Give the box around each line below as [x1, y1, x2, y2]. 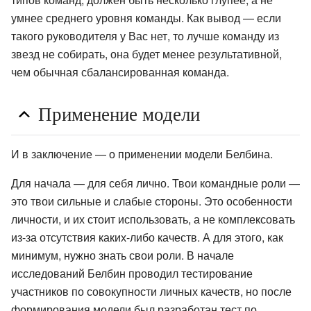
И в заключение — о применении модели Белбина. [11, 145, 273, 162]
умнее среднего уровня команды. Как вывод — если [11, 10, 281, 26]
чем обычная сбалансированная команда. [11, 64, 229, 81]
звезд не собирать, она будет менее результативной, [11, 46, 282, 62]
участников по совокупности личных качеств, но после [11, 283, 292, 299]
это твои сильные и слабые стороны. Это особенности [11, 192, 292, 209]
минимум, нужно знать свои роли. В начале [11, 246, 234, 263]
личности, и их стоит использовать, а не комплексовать [11, 210, 295, 227]
